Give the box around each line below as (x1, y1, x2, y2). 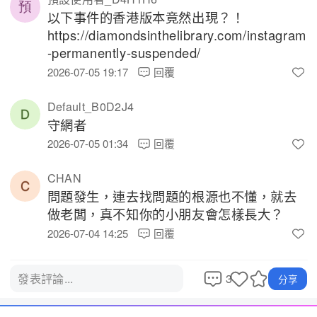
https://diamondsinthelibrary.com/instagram (47, 25, 306, 45)
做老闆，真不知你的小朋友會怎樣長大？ (47, 204, 288, 224)
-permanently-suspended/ (47, 43, 205, 62)
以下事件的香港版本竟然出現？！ (47, 8, 245, 27)
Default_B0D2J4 (47, 98, 134, 115)
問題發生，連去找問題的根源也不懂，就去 (47, 187, 297, 206)
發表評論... (18, 270, 74, 287)
